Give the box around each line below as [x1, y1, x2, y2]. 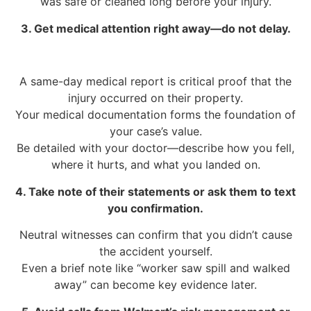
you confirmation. [108, 201, 203, 215]
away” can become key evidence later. [54, 278, 257, 292]
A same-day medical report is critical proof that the [19, 74, 292, 89]
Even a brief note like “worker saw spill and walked [21, 261, 290, 276]
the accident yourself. [99, 244, 212, 259]
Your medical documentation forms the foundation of [15, 108, 296, 122]
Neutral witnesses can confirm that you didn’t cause [19, 228, 292, 242]
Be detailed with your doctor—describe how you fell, [17, 141, 294, 155]
